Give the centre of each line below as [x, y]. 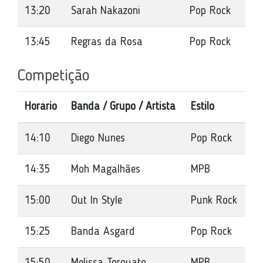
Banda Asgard [103, 232]
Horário [41, 107]
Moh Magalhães [106, 170]
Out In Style [97, 201]
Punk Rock [214, 201]
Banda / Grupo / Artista [123, 107]
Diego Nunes [98, 139]
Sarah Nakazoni [106, 11]
